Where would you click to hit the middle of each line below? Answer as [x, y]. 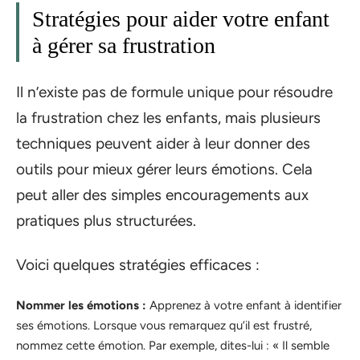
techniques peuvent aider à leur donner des [163, 144]
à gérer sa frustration [124, 45]
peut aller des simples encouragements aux [162, 195]
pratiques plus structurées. [106, 221]
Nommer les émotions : [81, 306]
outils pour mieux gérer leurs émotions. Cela [164, 170]
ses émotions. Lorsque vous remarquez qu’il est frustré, [164, 326]
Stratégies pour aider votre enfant [181, 18]
